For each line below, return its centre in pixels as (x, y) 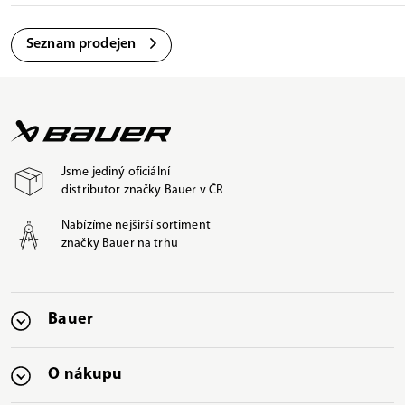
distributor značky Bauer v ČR (143, 190)
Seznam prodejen (81, 44)
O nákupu (85, 374)
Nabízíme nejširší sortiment (136, 225)
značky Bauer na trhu (120, 243)
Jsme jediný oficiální (116, 172)
